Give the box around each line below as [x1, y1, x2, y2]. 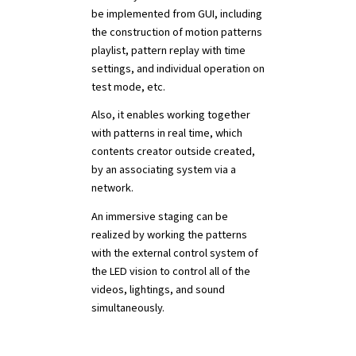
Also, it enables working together [91, 106, 250, 122]
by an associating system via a [91, 161, 236, 177]
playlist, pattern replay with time [91, 41, 246, 57]
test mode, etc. [91, 78, 165, 94]
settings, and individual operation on [91, 60, 265, 75]
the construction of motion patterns [91, 23, 262, 39]
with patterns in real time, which [91, 125, 242, 141]
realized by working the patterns [91, 226, 247, 242]
